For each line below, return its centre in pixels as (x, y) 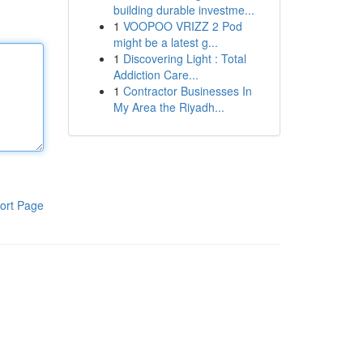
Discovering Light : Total (184, 58)
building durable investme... (184, 10)
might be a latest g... (165, 42)
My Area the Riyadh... (169, 107)
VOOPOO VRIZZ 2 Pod (182, 26)
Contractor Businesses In (187, 91)
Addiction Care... (156, 75)
